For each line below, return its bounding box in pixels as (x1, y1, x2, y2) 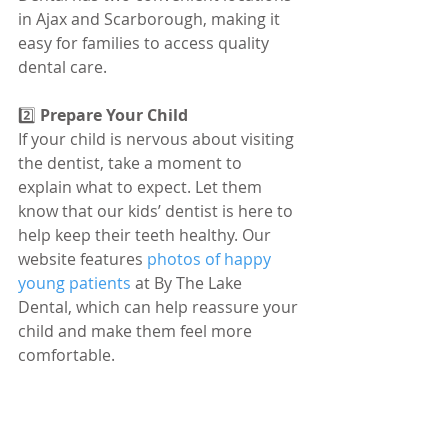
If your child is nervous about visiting (18, 127, 298, 150)
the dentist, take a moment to (18, 151, 246, 174)
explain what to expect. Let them (18, 175, 266, 198)
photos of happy (147, 247, 275, 270)
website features (18, 247, 147, 270)
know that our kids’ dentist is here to (18, 199, 297, 222)
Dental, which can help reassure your (18, 295, 302, 318)
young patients (18, 271, 131, 294)
